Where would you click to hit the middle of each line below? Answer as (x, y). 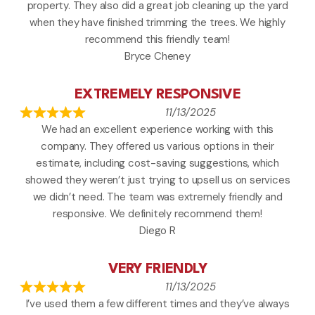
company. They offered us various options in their (157, 147)
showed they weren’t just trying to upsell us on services (157, 180)
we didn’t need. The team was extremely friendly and (157, 197)
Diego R (157, 231)
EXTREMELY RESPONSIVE (157, 95)
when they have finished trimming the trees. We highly (157, 23)
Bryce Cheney (157, 57)
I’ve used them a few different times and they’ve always (157, 304)
